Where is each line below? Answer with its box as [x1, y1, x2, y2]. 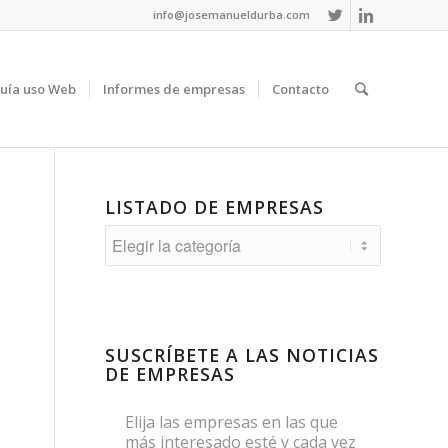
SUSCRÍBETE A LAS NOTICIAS [105, 343, 380, 367]
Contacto [272, 80, 329, 98]
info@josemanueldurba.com [153, 7, 310, 22]
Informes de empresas [103, 80, 245, 98]
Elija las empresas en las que [125, 411, 339, 433]
